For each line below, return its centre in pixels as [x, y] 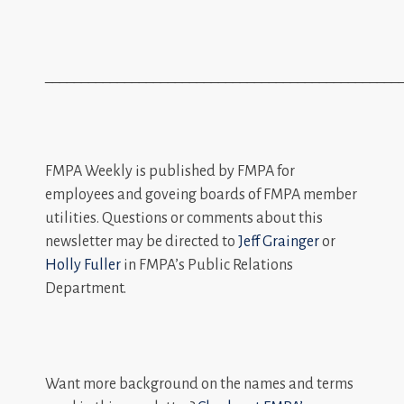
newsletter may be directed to [142, 241]
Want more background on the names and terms [199, 384]
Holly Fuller [83, 265]
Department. [86, 288]
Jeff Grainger [279, 241]
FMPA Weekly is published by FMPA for [170, 171]
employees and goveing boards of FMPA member [201, 194]
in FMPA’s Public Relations [207, 265]
